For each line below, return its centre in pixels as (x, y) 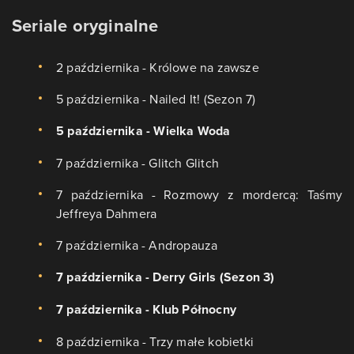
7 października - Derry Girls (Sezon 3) (166, 277)
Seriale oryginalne (85, 26)
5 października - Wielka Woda (143, 131)
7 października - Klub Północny (146, 310)
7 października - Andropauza (137, 245)
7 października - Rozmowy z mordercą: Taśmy (199, 195)
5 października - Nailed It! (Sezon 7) (156, 99)
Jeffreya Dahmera (107, 214)
